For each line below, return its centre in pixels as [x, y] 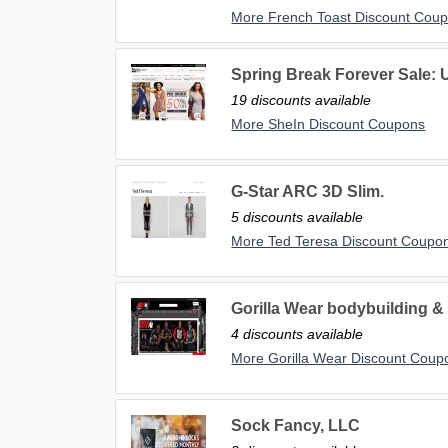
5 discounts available [297, 217]
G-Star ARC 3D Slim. [308, 192]
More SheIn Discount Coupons [328, 124]
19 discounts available [301, 100]
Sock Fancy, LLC [296, 426]
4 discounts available [297, 334]
